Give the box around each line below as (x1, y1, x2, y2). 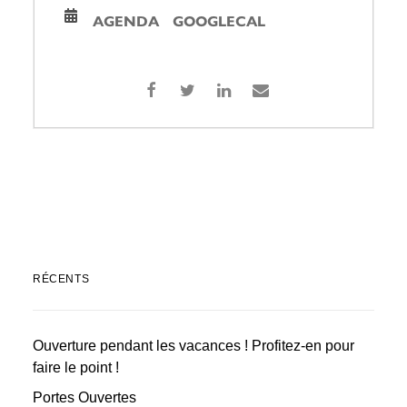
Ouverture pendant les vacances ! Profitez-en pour (33, 337, 354, 353)
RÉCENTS (33, 272, 90, 285)
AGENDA (93, 9, 159, 31)
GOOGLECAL (173, 9, 265, 31)
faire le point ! (33, 359, 119, 375)
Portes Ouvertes (33, 389, 136, 405)
